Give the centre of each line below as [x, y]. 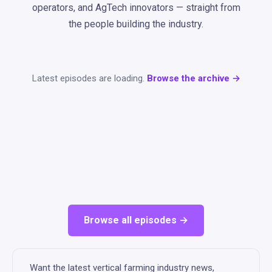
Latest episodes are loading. [89, 78]
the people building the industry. [136, 24]
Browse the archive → [193, 78]
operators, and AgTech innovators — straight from [136, 8]
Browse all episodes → [136, 220]
